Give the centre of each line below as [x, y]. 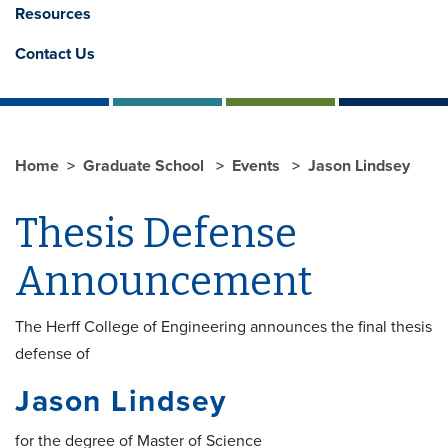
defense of [52, 353]
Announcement [163, 281]
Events [258, 165]
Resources [53, 13]
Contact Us [55, 53]
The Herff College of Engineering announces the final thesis [223, 326]
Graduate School [145, 165]
